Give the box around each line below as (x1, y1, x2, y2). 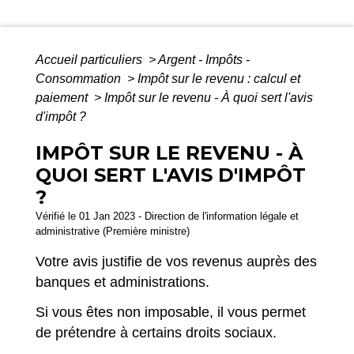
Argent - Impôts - (158, 53, 250, 67)
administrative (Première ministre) (36, 225, 190, 238)
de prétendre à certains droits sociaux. (36, 325, 277, 341)
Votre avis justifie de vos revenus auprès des (36, 254, 317, 270)
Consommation (36, 72, 124, 86)
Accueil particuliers (36, 53, 145, 67)
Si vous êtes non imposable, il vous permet (36, 304, 306, 321)
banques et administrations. (36, 274, 209, 291)
